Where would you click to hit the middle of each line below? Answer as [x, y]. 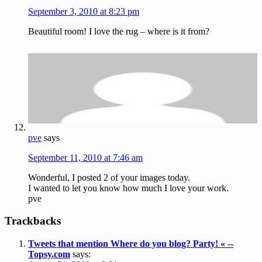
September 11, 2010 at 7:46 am [85, 157]
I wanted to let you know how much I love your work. [128, 188]
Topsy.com [49, 254]
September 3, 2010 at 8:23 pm [84, 12]
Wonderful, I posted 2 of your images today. [109, 177]
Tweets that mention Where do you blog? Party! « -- [131, 243]
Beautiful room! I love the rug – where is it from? [119, 32]
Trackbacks [33, 221]
